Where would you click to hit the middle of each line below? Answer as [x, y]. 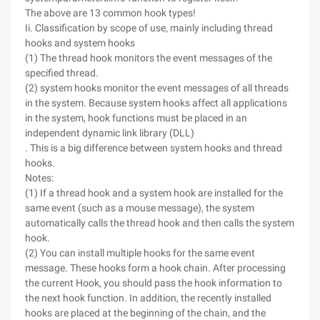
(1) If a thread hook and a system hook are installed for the [154, 193]
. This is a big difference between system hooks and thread [154, 148]
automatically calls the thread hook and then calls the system [160, 223]
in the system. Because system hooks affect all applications [156, 103]
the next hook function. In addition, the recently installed [148, 298]
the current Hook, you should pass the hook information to [154, 283]
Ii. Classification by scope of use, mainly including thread [149, 28]
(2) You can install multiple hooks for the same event [140, 253]
